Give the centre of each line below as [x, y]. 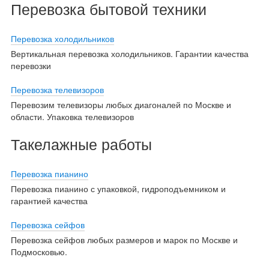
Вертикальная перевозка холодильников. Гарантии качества [129, 53]
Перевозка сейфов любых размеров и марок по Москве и [124, 239]
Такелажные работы [81, 143]
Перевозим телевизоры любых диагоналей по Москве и [121, 104]
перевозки [31, 65]
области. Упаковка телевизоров [72, 116]
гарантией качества [49, 200]
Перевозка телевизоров [57, 89]
